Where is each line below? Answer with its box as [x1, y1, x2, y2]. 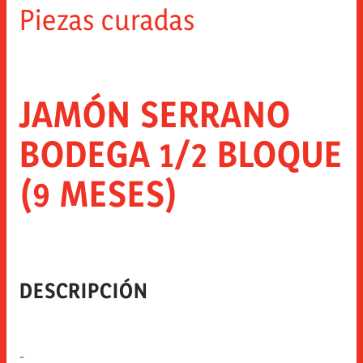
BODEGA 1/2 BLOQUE [19, 131, 343, 175]
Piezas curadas [19, 2, 195, 36]
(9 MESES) [19, 171, 178, 215]
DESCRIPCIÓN [19, 277, 148, 303]
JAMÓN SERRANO [19, 92, 291, 135]
